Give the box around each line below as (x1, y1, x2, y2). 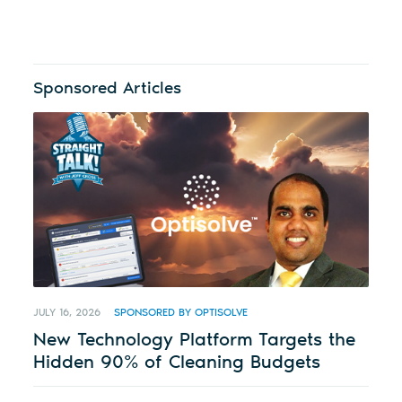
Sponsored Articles (33, 77, 182, 99)
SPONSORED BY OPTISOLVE (114, 306, 249, 319)
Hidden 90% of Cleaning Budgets (33, 350, 321, 373)
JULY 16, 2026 (33, 306, 101, 319)
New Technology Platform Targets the (33, 328, 356, 351)
